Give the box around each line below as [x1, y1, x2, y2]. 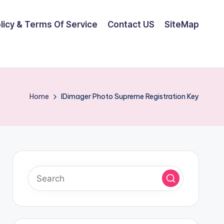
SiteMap [164, 19, 199, 29]
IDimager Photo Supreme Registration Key [61, 91, 199, 101]
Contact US [107, 19, 154, 29]
